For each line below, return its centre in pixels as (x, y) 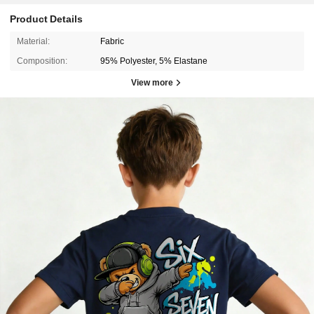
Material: (33, 41)
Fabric (112, 41)
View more (152, 82)
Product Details (47, 19)
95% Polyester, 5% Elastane (154, 61)
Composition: (42, 61)
